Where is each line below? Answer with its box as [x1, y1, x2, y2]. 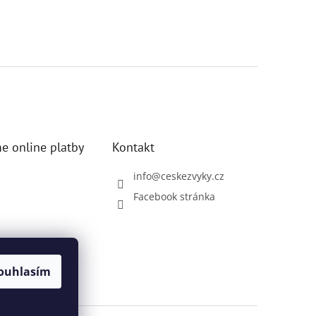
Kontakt [112, 139, 155, 156]
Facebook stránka [133, 190, 216, 204]
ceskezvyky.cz [161, 169, 225, 183]
